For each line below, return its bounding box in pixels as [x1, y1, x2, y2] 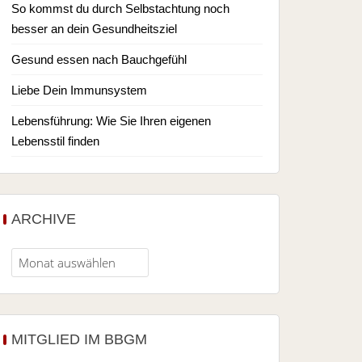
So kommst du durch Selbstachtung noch [11, 2, 229, 15]
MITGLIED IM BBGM [11, 331, 147, 347]
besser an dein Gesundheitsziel [11, 22, 177, 36]
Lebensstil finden [11, 134, 99, 148]
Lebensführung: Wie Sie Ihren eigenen [11, 114, 211, 128]
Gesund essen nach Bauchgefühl [11, 53, 187, 66]
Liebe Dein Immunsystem [11, 83, 147, 97]
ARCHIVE [11, 211, 76, 227]
